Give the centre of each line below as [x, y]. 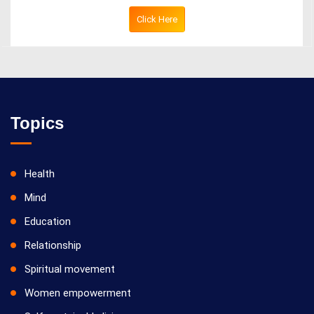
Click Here [157, 19]
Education [48, 221]
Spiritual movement [70, 269]
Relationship [53, 245]
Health [40, 174]
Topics [37, 123]
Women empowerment [78, 293]
